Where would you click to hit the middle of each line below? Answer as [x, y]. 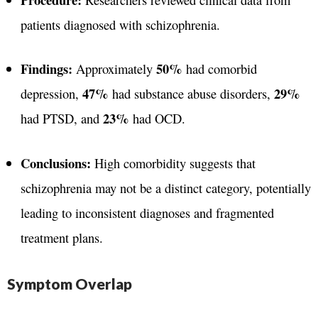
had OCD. [157, 119]
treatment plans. [61, 237]
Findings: [46, 69]
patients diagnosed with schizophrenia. [120, 24]
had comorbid [219, 69]
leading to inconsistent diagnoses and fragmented [147, 213]
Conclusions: [55, 163]
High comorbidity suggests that [173, 163]
